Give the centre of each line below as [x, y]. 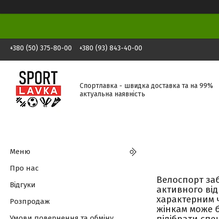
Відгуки [23, 185]
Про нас [24, 168]
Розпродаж [30, 201]
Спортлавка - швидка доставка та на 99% [146, 86]
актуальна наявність [112, 94]
